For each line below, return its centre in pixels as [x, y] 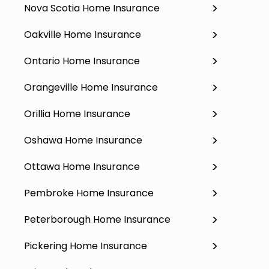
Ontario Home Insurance [82, 61]
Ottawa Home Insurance [82, 166]
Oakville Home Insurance [83, 34]
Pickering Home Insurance [86, 246]
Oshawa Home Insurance [83, 140]
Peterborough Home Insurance [97, 219]
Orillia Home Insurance [77, 113]
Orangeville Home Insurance [91, 87]
